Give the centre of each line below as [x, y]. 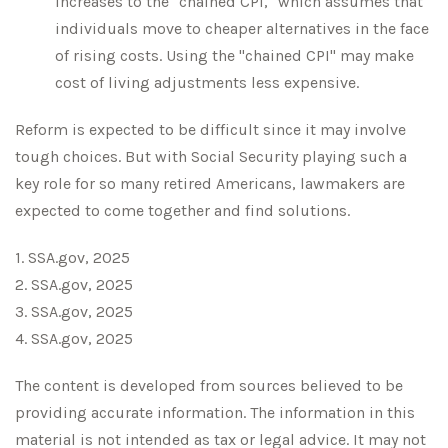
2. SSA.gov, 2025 [74, 284]
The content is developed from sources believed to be [209, 385]
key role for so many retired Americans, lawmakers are [210, 183]
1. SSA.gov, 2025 [72, 257]
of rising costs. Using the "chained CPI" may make [234, 55]
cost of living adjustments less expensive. [207, 82]
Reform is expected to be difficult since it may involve [210, 129]
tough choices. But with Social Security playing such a [211, 156]
